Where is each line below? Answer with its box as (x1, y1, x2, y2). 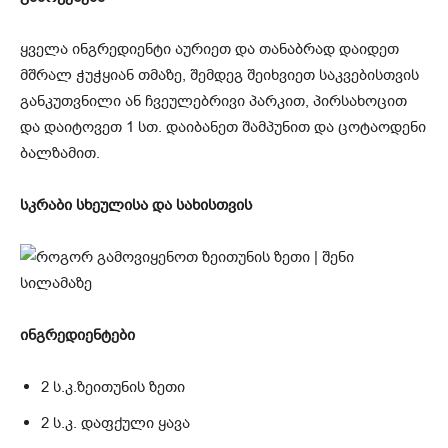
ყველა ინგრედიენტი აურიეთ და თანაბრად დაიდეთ (20, 39, 399, 60)
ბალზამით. (20, 143, 100, 164)
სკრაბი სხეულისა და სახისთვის (20, 195, 252, 216)
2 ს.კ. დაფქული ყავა (41, 413, 190, 434)
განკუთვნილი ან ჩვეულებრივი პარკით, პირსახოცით (20, 91, 407, 112)
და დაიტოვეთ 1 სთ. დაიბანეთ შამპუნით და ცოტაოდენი (20, 117, 426, 138)
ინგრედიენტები (20, 325, 135, 346)
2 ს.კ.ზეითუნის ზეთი (41, 377, 185, 398)
